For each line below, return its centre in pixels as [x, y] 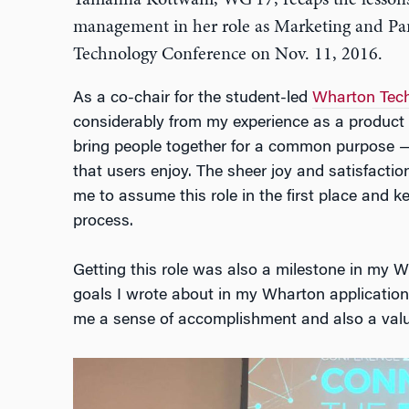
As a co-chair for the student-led [192, 99]
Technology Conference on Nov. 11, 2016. [227, 55]
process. [103, 222]
